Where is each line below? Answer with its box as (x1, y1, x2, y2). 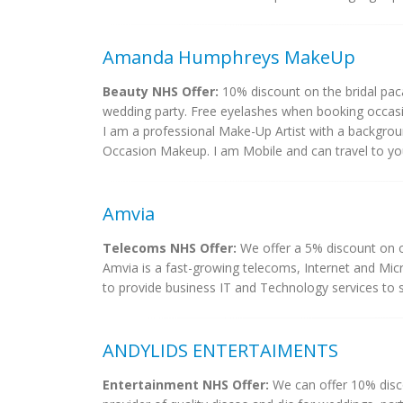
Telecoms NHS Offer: (103, 239, 237, 256)
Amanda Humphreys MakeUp (103, 45, 355, 69)
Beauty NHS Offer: (103, 83, 219, 100)
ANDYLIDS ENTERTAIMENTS (103, 338, 338, 363)
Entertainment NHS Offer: (103, 376, 269, 393)
